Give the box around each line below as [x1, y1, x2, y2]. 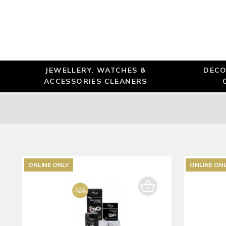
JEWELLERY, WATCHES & [45, 66, 146, 74]
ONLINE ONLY [28, 161, 69, 168]
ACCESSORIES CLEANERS [43, 77, 147, 85]
